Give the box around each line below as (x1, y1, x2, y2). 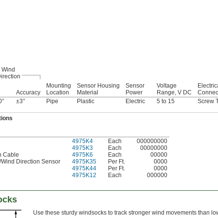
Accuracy (16, 89, 40, 96)
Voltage (157, 82, 177, 90)
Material (77, 89, 98, 96)
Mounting (46, 82, 71, 90)
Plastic (77, 98, 94, 105)
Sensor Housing (77, 82, 120, 90)
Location (46, 89, 69, 96)
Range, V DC (157, 89, 192, 96)
